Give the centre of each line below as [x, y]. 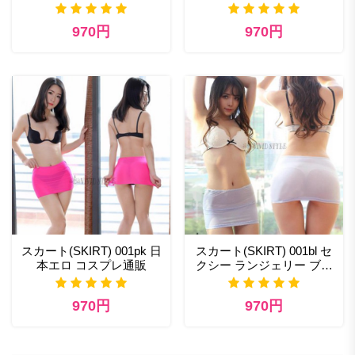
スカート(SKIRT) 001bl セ [264, 250]
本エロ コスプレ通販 [91, 265]
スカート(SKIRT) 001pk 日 [91, 250]
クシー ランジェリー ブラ [264, 265]
